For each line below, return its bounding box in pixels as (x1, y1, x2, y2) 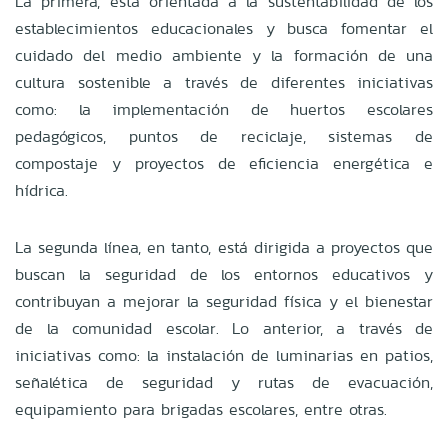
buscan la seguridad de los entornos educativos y (15, 262, 433, 286)
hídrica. (15, 178, 68, 202)
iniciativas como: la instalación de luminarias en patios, (15, 343, 433, 367)
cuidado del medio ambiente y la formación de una (15, 43, 433, 67)
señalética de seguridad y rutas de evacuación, (15, 370, 433, 394)
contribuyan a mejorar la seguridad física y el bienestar (15, 289, 433, 313)
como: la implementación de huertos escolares (15, 97, 433, 121)
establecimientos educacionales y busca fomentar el (15, 16, 433, 40)
